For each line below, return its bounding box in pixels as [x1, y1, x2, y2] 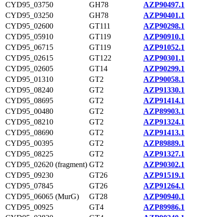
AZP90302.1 [143, 160, 185, 169]
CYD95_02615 [5, 54, 53, 62]
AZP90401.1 [143, 11, 185, 19]
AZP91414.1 [143, 96, 185, 105]
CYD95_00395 [5, 139, 53, 147]
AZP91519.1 [143, 171, 185, 179]
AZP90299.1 [143, 64, 185, 73]
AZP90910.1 [143, 32, 185, 41]
